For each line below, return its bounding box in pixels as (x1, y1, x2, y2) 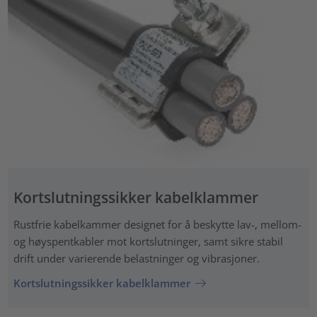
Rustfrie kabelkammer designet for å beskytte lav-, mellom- (13, 217, 301, 231)
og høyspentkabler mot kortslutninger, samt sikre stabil (13, 234, 283, 248)
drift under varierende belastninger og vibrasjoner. (13, 250, 260, 265)
